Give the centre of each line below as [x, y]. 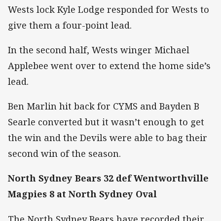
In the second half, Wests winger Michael [99, 50]
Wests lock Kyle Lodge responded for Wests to [109, 9]
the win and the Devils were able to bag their [108, 138]
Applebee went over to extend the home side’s [109, 66]
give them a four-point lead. [70, 25]
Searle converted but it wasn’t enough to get [106, 122]
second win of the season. [64, 154]
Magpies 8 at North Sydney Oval [82, 194]
